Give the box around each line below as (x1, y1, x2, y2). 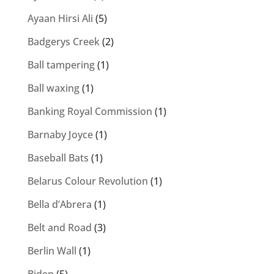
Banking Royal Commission (27, 105, 152, 118)
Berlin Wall (27, 244, 76, 257)
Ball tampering (27, 58, 95, 72)
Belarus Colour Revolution (27, 174, 148, 188)
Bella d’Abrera (27, 198, 92, 211)
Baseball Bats (27, 151, 89, 165)
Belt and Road (27, 221, 92, 234)
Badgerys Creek (27, 35, 100, 48)
